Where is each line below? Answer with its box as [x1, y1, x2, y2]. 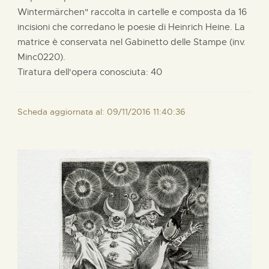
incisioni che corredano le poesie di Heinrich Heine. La [17, 21, 245, 32]
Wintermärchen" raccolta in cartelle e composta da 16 [17, 6, 247, 17]
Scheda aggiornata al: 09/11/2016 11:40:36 [17, 106, 186, 117]
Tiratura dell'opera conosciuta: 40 [17, 66, 162, 77]
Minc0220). [17, 51, 65, 62]
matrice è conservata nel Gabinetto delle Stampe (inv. [17, 36, 246, 47]
